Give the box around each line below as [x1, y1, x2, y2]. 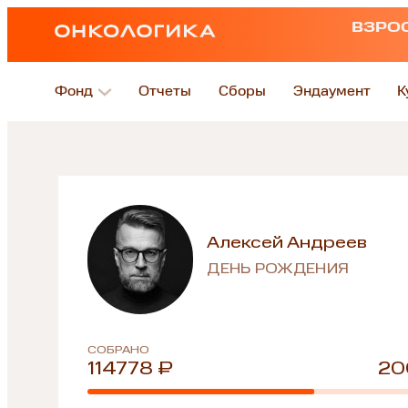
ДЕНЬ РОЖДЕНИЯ [207, 262, 350, 277]
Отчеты [138, 84, 192, 99]
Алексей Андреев [207, 234, 368, 251]
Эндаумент [292, 84, 371, 99]
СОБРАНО [87, 344, 149, 356]
